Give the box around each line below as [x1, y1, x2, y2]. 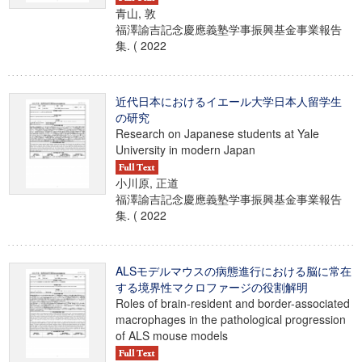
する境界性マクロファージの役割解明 [116, 279, 308, 295]
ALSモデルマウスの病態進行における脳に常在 [116, 263, 351, 279]
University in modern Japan [116, 141, 255, 158]
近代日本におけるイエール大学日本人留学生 [116, 93, 342, 109]
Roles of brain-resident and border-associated [116, 295, 350, 311]
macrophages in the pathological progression [116, 311, 346, 327]
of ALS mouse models [116, 327, 228, 343]
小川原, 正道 [116, 175, 179, 192]
